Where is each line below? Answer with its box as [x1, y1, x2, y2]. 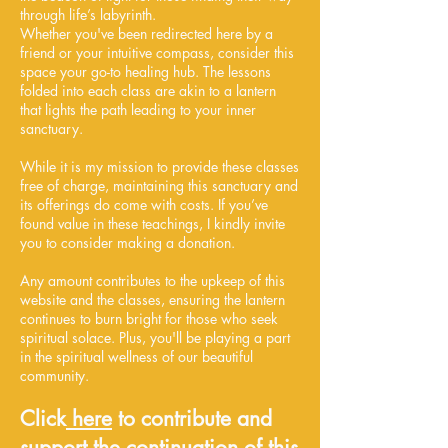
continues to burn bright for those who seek [20, 309, 278, 329]
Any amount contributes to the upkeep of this [20, 271, 285, 291]
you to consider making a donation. [20, 233, 235, 253]
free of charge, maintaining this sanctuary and [20, 176, 298, 196]
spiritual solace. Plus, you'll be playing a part [20, 328, 290, 348]
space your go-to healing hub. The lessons [20, 62, 271, 82]
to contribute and [112, 405, 272, 433]
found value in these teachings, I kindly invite [20, 214, 285, 234]
